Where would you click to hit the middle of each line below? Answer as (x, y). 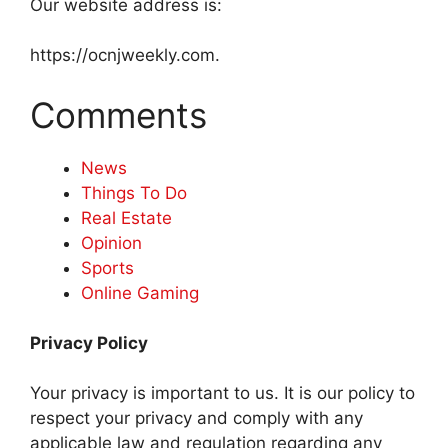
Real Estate (126, 217)
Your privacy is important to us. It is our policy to (222, 393)
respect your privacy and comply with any (196, 418)
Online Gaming (140, 292)
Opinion (111, 242)
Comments (118, 114)
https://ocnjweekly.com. (125, 55)
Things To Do (134, 192)
